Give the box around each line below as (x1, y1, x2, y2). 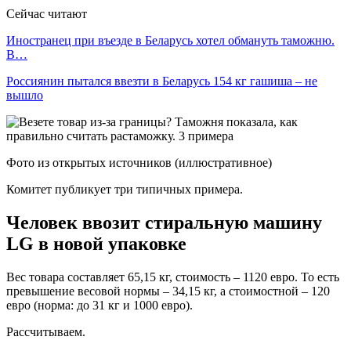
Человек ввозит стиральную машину (6, 212, 322, 233)
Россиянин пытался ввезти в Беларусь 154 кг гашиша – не (6, 74, 317, 88)
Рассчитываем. (6, 324, 85, 338)
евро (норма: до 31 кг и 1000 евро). (6, 298, 193, 312)
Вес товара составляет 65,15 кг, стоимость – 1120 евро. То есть (6, 270, 339, 284)
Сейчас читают (6, 6, 87, 20)
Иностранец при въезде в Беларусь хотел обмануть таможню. (6, 33, 335, 47)
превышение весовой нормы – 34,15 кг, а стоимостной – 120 (6, 284, 330, 298)
